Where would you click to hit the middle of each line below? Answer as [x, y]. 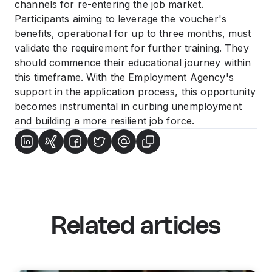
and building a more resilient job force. [105, 121]
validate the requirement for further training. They [132, 48]
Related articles [136, 226]
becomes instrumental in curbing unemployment [128, 106]
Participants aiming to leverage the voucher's [121, 19]
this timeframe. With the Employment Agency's [124, 77]
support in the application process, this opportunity [135, 92]
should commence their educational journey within [133, 63]
